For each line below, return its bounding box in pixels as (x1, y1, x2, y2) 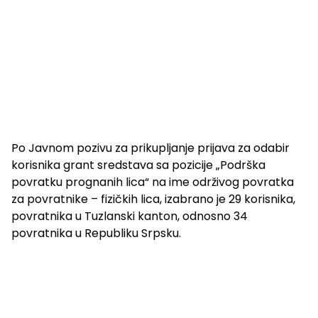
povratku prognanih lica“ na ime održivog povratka (11, 174, 294, 191)
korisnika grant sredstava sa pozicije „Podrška (11, 157, 265, 174)
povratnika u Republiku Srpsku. (11, 225, 181, 242)
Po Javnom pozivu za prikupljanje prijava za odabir (11, 140, 290, 157)
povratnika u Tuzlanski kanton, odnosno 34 (11, 208, 248, 225)
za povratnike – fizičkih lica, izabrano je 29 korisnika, (11, 191, 295, 208)
